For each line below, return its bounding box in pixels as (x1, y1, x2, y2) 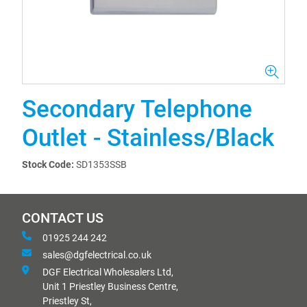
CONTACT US (22, 210, 103, 226)
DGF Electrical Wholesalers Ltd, (42, 267, 173, 278)
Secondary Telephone (22, 95, 252, 123)
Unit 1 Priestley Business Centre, (42, 281, 178, 292)
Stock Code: (22, 159, 74, 170)
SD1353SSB (76, 159, 127, 170)
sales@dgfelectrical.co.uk (42, 249, 151, 260)
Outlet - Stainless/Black (22, 124, 274, 152)
